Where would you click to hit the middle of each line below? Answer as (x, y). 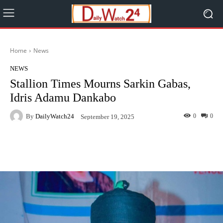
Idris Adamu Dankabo (63, 98)
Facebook (47, 148)
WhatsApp (175, 148)
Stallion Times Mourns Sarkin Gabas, (100, 84)
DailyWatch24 (55, 116)
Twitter (111, 148)
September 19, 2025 (108, 116)
